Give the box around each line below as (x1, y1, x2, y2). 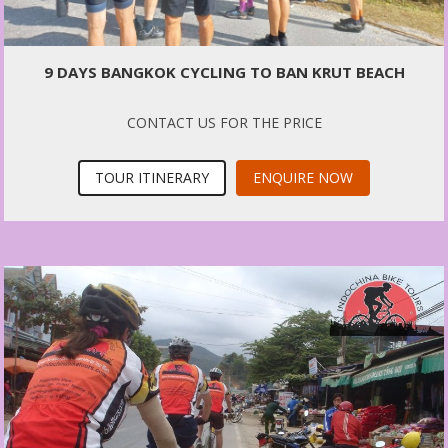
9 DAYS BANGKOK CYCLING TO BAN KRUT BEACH (43, 61, 405, 82)
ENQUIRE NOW (253, 167, 353, 187)
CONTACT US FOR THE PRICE (126, 112, 322, 132)
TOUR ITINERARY (95, 167, 209, 187)
